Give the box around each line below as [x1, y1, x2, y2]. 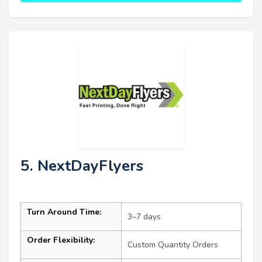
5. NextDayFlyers [20, 156, 143, 177]
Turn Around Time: [27, 206, 101, 218]
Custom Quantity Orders [127, 239, 218, 251]
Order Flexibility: [27, 235, 95, 246]
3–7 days [127, 211, 161, 223]
